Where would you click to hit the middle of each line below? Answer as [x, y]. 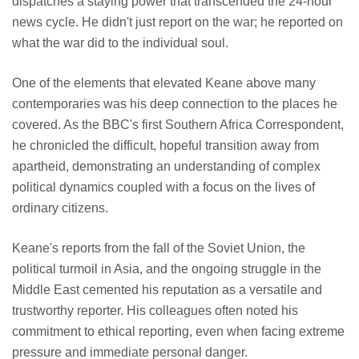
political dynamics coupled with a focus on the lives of [163, 187]
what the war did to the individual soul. [120, 42]
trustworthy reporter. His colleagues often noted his [155, 310]
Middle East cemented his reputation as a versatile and [167, 289]
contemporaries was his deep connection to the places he [175, 103]
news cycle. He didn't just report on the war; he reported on [177, 22]
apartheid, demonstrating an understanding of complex [166, 166]
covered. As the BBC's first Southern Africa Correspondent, [178, 124]
